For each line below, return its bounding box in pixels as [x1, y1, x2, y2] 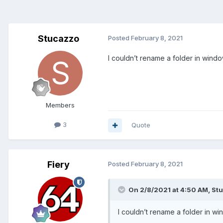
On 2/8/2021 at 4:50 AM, [128, 186, 212, 194]
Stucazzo [37, 33, 79, 44]
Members [46, 101, 75, 110]
